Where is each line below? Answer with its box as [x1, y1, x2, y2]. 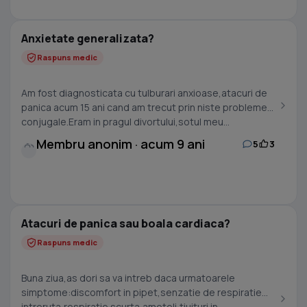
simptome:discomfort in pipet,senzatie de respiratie [21, 286, 262, 299]
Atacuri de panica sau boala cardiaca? [21, 216, 230, 231]
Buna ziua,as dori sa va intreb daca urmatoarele [21, 271, 235, 284]
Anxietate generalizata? [21, 31, 154, 46]
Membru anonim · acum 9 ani [36, 136, 205, 152]
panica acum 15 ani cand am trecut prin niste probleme [21, 101, 267, 114]
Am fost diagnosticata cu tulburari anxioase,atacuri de [21, 86, 267, 99]
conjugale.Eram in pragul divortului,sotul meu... [21, 115, 230, 128]
